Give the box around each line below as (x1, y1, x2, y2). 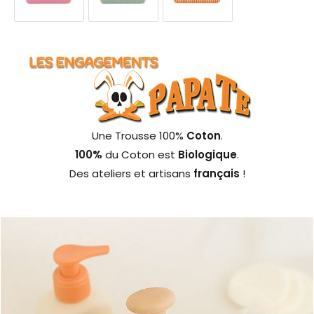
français (193, 165, 243, 181)
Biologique (178, 146, 237, 162)
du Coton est (102, 146, 178, 162)
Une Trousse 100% (91, 128, 186, 143)
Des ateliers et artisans (69, 165, 193, 181)
